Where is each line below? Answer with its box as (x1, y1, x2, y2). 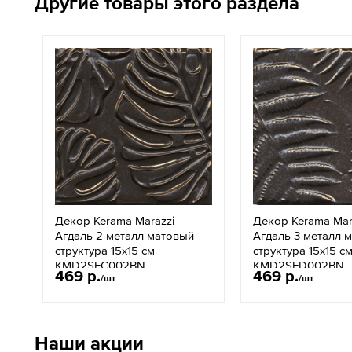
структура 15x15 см (55, 244, 155, 257)
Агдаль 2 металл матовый (55, 229, 194, 242)
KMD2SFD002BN (253, 258, 344, 272)
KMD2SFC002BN (55, 258, 145, 272)
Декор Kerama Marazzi (55, 214, 174, 227)
